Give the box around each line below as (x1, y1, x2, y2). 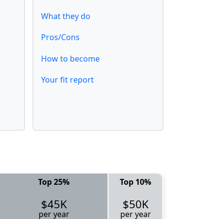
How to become (41, 53, 100, 64)
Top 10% (120, 176, 151, 187)
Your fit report (41, 74, 94, 85)
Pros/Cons (41, 32, 80, 43)
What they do (41, 11, 90, 22)
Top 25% (38, 176, 69, 187)
